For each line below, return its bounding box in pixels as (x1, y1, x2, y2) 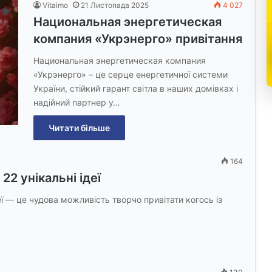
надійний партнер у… (33, 97, 120, 107)
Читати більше (49, 122, 110, 133)
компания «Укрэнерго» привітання (33, 31, 242, 46)
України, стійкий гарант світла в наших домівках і (33, 83, 238, 93)
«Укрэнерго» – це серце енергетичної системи (33, 69, 228, 80)
